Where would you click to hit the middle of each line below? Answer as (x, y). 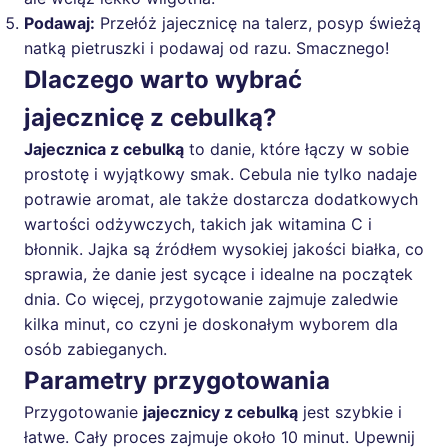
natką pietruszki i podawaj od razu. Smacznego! (206, 48)
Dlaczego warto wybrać (163, 80)
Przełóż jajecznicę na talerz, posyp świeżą (258, 23)
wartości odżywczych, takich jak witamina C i (198, 224)
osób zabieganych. (95, 349)
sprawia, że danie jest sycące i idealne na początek (218, 274)
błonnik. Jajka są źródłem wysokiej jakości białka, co (224, 249)
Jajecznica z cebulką (104, 149)
